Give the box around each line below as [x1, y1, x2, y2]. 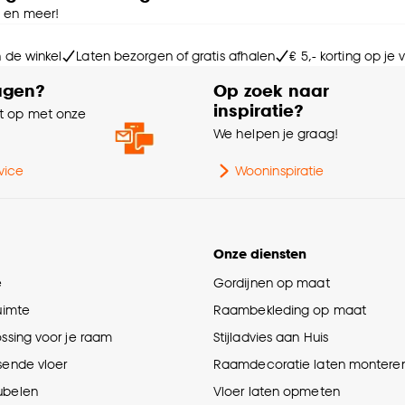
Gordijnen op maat [213, 275, 330, 291]
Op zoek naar [213, 80, 329, 101]
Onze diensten [213, 246, 306, 262]
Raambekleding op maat [213, 302, 367, 318]
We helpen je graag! [213, 126, 338, 142]
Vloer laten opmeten [213, 383, 340, 400]
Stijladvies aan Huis [213, 329, 328, 345]
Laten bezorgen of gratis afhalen [76, 48, 276, 64]
